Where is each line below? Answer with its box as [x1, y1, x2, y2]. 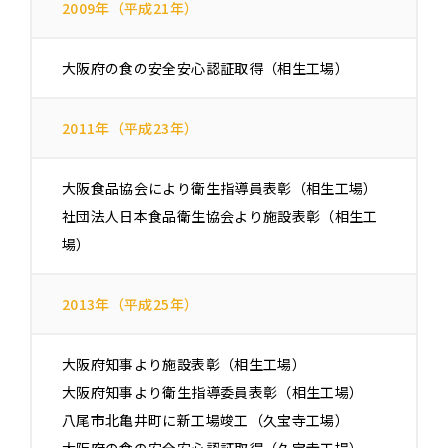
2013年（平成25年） [62, 294, 199, 315]
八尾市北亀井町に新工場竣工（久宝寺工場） [62, 410, 350, 431]
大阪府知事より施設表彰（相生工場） [62, 354, 306, 375]
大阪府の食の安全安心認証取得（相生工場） [62, 58, 350, 79]
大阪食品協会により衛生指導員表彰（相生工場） [62, 178, 378, 199]
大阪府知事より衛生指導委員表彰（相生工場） [62, 382, 364, 403]
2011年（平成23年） [62, 118, 199, 139]
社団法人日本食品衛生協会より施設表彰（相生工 [62, 206, 378, 227]
